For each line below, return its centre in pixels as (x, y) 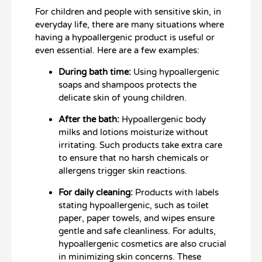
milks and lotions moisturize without (133, 132)
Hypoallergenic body (163, 120)
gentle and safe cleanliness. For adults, (137, 231)
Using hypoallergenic (176, 72)
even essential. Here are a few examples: (117, 51)
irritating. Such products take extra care (140, 145)
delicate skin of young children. (123, 98)
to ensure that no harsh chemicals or (134, 158)
